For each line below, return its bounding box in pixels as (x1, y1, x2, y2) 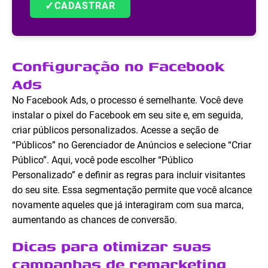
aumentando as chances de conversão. (12, 214, 177, 226)
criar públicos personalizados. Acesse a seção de (12, 124, 218, 136)
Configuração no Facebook (12, 55, 224, 77)
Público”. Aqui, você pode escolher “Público (12, 154, 193, 166)
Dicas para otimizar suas (12, 235, 211, 257)
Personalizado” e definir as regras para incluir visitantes (12, 169, 245, 181)
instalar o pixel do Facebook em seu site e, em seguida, (12, 109, 243, 121)
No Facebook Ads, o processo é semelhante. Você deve (12, 95, 243, 106)
